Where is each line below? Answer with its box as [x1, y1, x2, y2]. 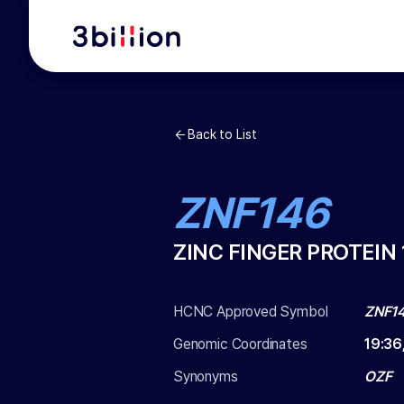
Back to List [188, 127, 257, 142]
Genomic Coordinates [173, 335, 308, 353]
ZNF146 [173, 187, 328, 239]
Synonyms [173, 368, 238, 385]
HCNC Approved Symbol [173, 303, 328, 320]
